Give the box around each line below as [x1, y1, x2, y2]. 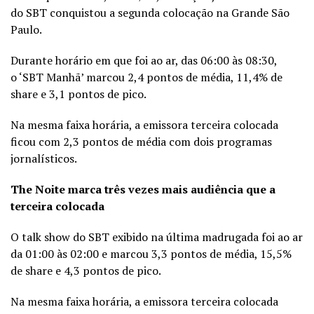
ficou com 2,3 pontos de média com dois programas [11, 133, 272, 149]
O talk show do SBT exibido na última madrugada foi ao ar [11, 228, 303, 245]
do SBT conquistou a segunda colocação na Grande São [11, 4, 289, 20]
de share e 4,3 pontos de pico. [11, 262, 161, 278]
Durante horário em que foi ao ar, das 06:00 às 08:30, [11, 52, 277, 68]
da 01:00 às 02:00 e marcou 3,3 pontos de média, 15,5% [11, 245, 292, 261]
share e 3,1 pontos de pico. [11, 86, 146, 102]
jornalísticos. [11, 150, 77, 166]
